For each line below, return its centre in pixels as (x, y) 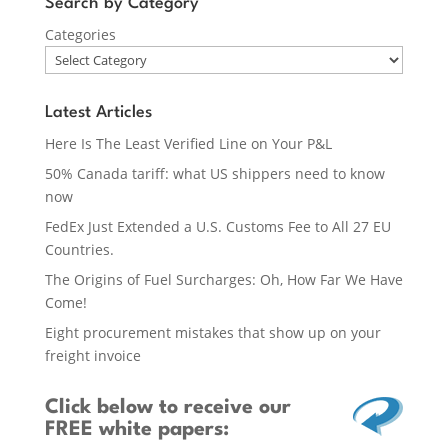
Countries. (79, 250)
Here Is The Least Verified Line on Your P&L (188, 144)
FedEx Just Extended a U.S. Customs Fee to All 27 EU (217, 227)
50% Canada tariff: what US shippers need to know (214, 174)
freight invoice (92, 356)
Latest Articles (98, 113)
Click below (98, 408)
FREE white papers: (136, 430)
